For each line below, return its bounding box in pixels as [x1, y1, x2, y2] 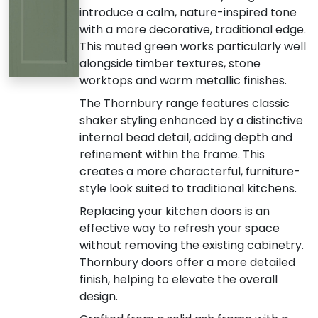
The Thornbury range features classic [79, 94, 290, 111]
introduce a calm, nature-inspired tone [79, 4, 297, 21]
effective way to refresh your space [79, 219, 280, 236]
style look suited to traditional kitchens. [79, 180, 297, 197]
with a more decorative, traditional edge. [79, 21, 306, 38]
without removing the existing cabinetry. [79, 236, 304, 253]
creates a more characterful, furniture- [79, 163, 300, 180]
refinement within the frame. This [79, 146, 265, 163]
